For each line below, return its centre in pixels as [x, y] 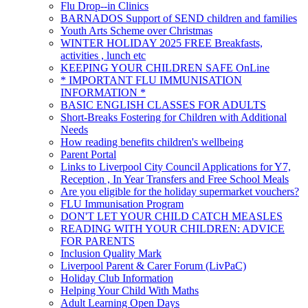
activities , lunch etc [103, 55]
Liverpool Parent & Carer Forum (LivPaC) [153, 265]
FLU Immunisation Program [122, 203]
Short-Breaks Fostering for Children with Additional [174, 117]
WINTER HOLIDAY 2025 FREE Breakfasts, [162, 43]
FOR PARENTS [98, 241]
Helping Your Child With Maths [130, 290]
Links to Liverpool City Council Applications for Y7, [176, 166]
